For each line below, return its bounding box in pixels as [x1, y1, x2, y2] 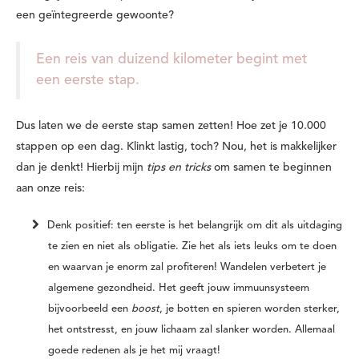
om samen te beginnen [211, 161, 332, 173]
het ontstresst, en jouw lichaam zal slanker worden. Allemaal [48, 324, 335, 335]
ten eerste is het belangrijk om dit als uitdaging [117, 220, 342, 231]
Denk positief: [47, 220, 117, 231]
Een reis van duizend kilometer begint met [36, 52, 307, 67]
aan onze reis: [16, 182, 85, 194]
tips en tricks [147, 161, 211, 173]
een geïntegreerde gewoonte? [16, 9, 174, 21]
